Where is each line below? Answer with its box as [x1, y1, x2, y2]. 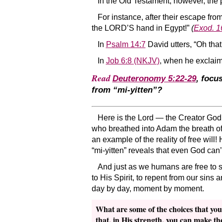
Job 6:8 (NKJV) [106, 56, 160, 65]
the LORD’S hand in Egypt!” [91, 23, 191, 32]
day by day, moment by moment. [91, 184, 204, 193]
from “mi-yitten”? [91, 85, 162, 95]
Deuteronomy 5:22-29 [112, 73, 196, 83]
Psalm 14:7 [106, 40, 146, 49]
